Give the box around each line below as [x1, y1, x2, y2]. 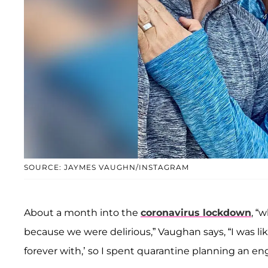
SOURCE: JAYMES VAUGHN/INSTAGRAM [24, 163, 189, 172]
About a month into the [24, 207, 141, 219]
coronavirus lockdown [141, 207, 251, 219]
